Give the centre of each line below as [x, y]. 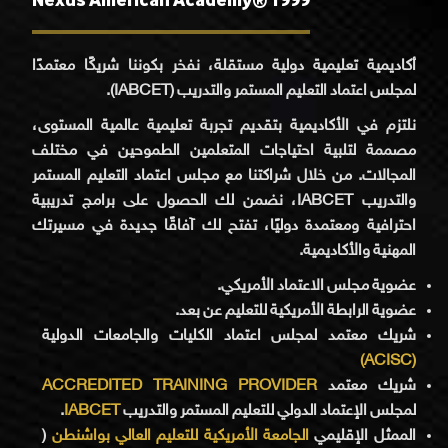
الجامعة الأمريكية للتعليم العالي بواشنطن [183, 436]
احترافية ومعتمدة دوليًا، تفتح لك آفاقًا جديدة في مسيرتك [224, 226]
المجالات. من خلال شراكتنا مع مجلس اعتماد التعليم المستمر [224, 176]
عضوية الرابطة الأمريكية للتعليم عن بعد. [295, 311]
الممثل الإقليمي [365, 436]
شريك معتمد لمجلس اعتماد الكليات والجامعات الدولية [229, 336]
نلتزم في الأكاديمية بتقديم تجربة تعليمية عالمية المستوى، [224, 126]
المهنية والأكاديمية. [357, 251]
